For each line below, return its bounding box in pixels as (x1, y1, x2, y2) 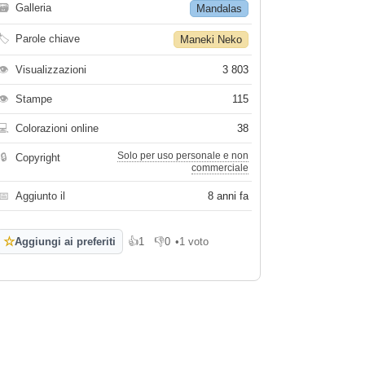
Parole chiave (15, 33, 81, 45)
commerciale (191, 162, 249, 174)
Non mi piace (154, 241, 217, 253)
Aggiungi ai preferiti (15, 235, 117, 248)
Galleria (15, 2, 52, 14)
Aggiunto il (15, 190, 66, 202)
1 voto (179, 235, 209, 248)
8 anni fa (208, 190, 249, 202)
